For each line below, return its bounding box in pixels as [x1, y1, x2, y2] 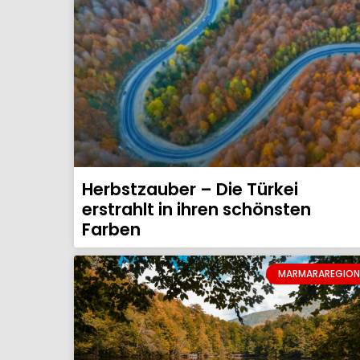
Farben [82, 217, 141, 241]
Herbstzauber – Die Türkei [82, 177, 298, 201]
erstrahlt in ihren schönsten [82, 197, 311, 221]
